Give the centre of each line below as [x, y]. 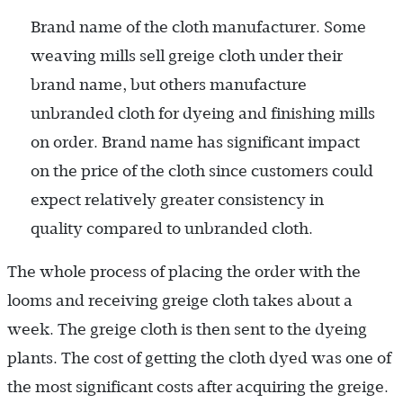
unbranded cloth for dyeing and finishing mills [203, 113]
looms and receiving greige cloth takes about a [180, 300]
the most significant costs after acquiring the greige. [198, 386]
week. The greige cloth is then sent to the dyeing [187, 329]
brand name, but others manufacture [169, 84]
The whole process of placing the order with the [184, 271]
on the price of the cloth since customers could [202, 170]
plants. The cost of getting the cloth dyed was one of [199, 358]
